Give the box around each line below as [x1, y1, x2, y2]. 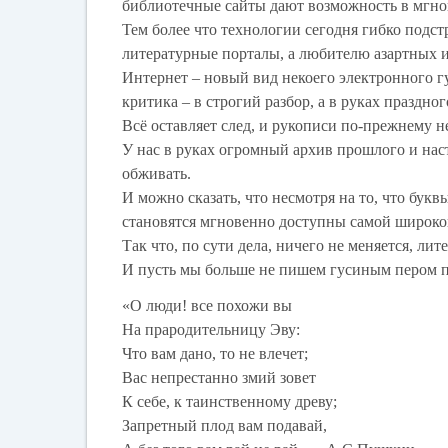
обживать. [122, 165, 192, 183]
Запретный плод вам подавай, [122, 417, 332, 435]
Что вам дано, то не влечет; [122, 345, 313, 363]
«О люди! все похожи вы [122, 297, 297, 315]
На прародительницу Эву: [122, 321, 305, 339]
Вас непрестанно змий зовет [122, 369, 321, 387]
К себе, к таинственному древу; [122, 393, 342, 411]
